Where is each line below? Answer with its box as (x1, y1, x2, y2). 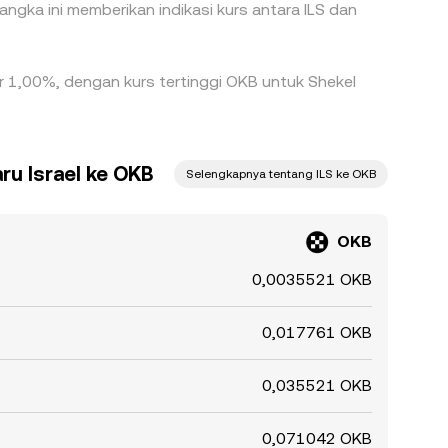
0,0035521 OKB (252, 270, 372, 289)
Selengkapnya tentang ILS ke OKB (186, 167, 376, 181)
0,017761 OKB (262, 323, 372, 342)
